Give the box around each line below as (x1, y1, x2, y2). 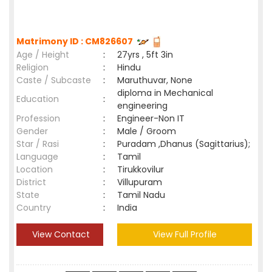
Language (16, 151, 58, 163)
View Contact (30, 228, 90, 240)
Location (16, 163, 53, 175)
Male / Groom (117, 125, 181, 137)
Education (16, 93, 59, 105)
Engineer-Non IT (117, 112, 185, 124)
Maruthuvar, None (117, 74, 192, 86)
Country (16, 202, 51, 214)
